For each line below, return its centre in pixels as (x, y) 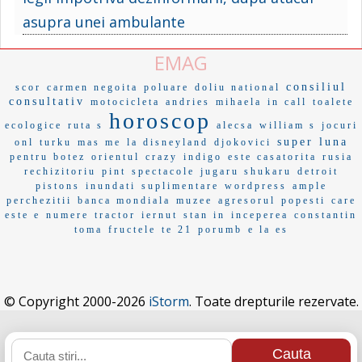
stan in (204, 215)
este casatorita (272, 156)
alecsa (235, 125)
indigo (202, 156)
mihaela (238, 101)
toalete (333, 101)
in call (287, 101)
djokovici (242, 142)
